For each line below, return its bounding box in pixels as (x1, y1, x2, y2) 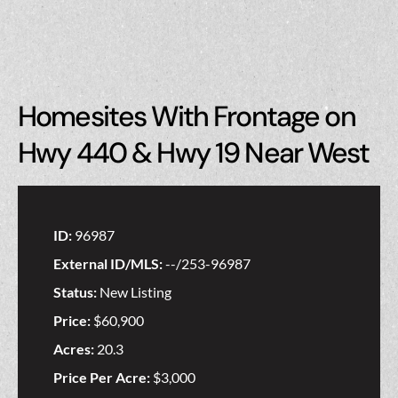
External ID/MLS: (53, 255, 165, 273)
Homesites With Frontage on (18, 98, 355, 136)
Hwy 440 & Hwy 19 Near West (18, 134, 369, 172)
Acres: (53, 340, 97, 358)
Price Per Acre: (53, 369, 153, 386)
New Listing (99, 283, 171, 301)
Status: (53, 283, 99, 301)
